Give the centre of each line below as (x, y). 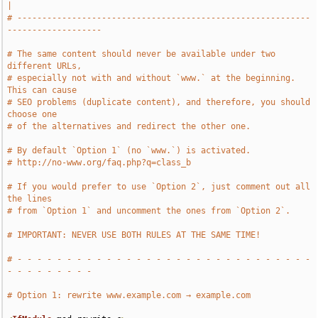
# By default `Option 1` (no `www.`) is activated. (129, 150)
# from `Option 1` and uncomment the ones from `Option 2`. (149, 211)
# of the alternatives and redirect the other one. (129, 126)
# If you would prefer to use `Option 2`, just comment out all (159, 187)
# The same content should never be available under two (142, 54)
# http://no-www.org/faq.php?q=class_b (99, 163)
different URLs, (45, 66)
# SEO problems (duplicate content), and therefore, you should (159, 102)
